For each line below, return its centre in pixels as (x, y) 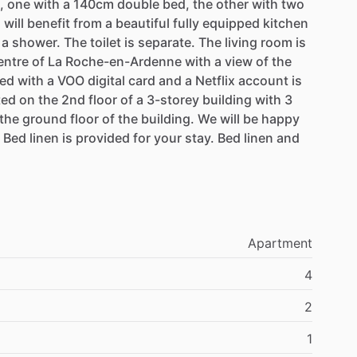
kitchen (286, 23)
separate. (167, 42)
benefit (49, 23)
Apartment (280, 243)
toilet (106, 42)
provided (103, 137)
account (263, 80)
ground (45, 118)
